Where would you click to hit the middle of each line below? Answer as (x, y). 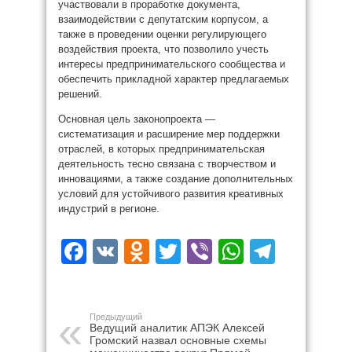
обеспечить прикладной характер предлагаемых (174, 79)
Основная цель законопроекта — (137, 119)
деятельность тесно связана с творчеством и (167, 164)
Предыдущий (116, 317)
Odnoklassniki (228, 251)
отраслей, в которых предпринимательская (161, 149)
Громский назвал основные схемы (178, 340)
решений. (80, 94)
